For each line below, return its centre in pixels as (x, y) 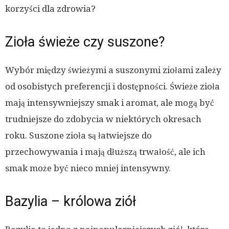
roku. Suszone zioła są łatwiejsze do (78, 136)
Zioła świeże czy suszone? (85, 42)
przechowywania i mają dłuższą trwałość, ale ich (105, 152)
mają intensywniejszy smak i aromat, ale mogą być (110, 103)
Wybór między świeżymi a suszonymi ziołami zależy (113, 70)
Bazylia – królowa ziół (71, 202)
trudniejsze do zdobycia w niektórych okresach (103, 119)
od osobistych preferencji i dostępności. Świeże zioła (112, 87)
